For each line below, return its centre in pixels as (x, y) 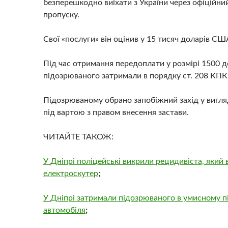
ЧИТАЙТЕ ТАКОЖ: (78, 137)
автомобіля (64, 210)
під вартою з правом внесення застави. (116, 112)
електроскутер (71, 174)
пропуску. (61, 15)
